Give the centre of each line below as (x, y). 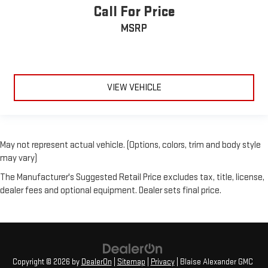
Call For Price (134, 11)
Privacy (162, 262)
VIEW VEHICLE (134, 87)
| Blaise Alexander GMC (214, 262)
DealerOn (96, 262)
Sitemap (131, 262)
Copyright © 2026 (42, 262)
